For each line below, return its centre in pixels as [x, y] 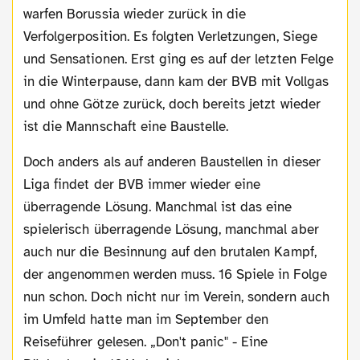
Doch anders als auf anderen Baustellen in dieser [28, 162]
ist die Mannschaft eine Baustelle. [126, 126]
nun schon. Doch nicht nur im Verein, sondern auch [176, 297]
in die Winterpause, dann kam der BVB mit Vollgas [176, 81]
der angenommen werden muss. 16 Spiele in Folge [175, 274]
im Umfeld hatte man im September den [146, 319]
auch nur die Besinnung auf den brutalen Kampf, [170, 252]
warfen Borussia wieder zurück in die [135, 14]
